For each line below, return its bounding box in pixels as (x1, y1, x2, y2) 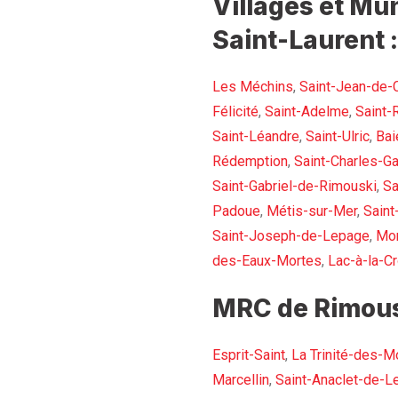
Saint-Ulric (306, 128, 370, 146)
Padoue (212, 203, 260, 220)
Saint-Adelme (265, 103, 349, 121)
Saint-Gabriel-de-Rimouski (212, 178, 377, 195)
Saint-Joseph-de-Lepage (212, 227, 370, 245)
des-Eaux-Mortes (212, 252, 322, 270)
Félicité (212, 103, 259, 121)
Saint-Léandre (212, 128, 299, 146)
